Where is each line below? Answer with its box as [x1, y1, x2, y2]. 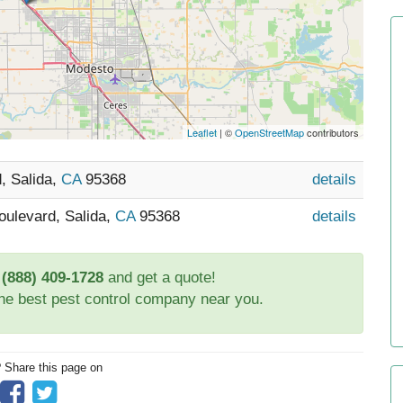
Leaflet [187, 125, 218, 139]
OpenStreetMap [235, 125, 305, 139]
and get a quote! [103, 269, 216, 286]
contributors [304, 125, 360, 139]
